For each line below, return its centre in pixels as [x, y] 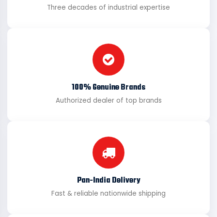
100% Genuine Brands [108, 88]
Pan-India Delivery [108, 181]
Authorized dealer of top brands [108, 101]
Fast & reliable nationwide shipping [108, 194]
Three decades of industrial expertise [108, 8]
